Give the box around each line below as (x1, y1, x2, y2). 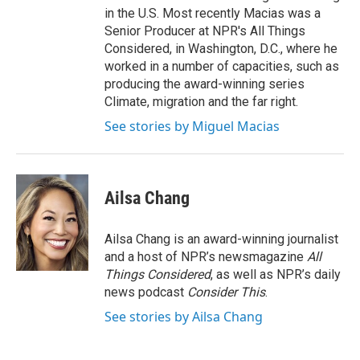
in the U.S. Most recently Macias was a (104, 6, 321, 21)
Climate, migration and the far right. (104, 94, 298, 109)
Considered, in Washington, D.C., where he (104, 41, 337, 56)
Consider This (187, 284, 265, 300)
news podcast (104, 284, 187, 300)
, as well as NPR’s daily (211, 267, 341, 282)
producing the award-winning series (104, 76, 305, 92)
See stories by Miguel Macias (104, 117, 280, 135)
